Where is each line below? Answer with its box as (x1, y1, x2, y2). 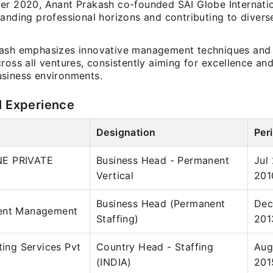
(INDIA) (96, 256, 132, 268)
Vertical (96, 169, 134, 182)
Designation (96, 126, 156, 138)
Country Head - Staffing (96, 241, 214, 253)
